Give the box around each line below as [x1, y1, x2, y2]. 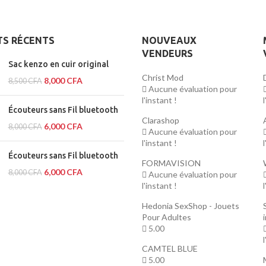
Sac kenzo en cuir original [8, 59, 109, 69]
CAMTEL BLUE [142, 243, 198, 254]
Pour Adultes [142, 212, 191, 223]
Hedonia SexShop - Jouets [142, 201, 239, 211]
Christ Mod [142, 72, 183, 83]
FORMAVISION [142, 158, 201, 169]
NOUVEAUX [142, 35, 197, 46]
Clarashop [142, 115, 179, 126]
